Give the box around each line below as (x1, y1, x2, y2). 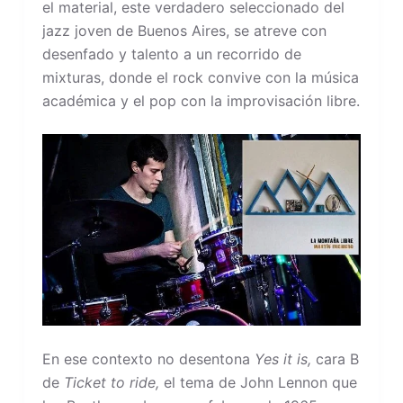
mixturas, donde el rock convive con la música (41, 67, 359, 86)
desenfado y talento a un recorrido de (41, 44, 301, 63)
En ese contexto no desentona (41, 349, 255, 368)
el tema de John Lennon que (158, 372, 357, 391)
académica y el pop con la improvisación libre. (41, 91, 360, 110)
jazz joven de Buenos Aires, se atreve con (41, 21, 327, 40)
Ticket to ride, (63, 372, 159, 391)
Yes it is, (254, 349, 316, 368)
